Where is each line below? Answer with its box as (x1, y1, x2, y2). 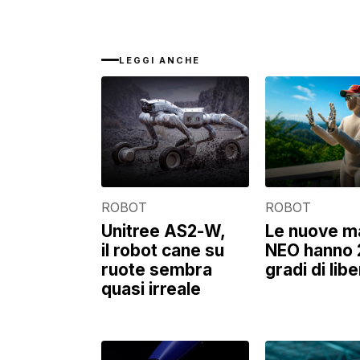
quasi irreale (101, 278, 201, 299)
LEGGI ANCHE (119, 54, 200, 66)
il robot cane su (101, 239, 224, 260)
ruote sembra (101, 259, 212, 280)
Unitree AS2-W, (101, 220, 225, 241)
